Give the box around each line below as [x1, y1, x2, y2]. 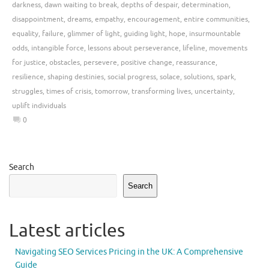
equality [12, 29, 38, 39]
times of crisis [46, 86, 91, 97]
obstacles [49, 58, 80, 68]
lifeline [183, 43, 205, 53]
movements [209, 43, 247, 53]
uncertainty [195, 86, 233, 97]
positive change [121, 58, 172, 68]
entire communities [184, 14, 248, 25]
